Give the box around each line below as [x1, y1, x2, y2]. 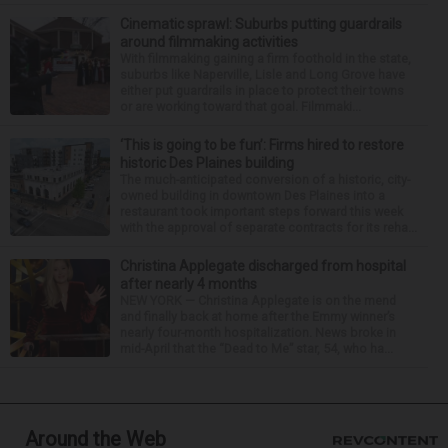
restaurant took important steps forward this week [120, 204, 403, 219]
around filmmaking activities [120, 34, 298, 50]
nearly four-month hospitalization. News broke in [120, 325, 396, 340]
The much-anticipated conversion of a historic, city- [120, 172, 410, 187]
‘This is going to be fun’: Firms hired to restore [120, 137, 404, 153]
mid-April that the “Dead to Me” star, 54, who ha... [120, 341, 393, 356]
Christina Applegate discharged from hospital [120, 258, 406, 274]
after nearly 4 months [120, 276, 257, 292]
